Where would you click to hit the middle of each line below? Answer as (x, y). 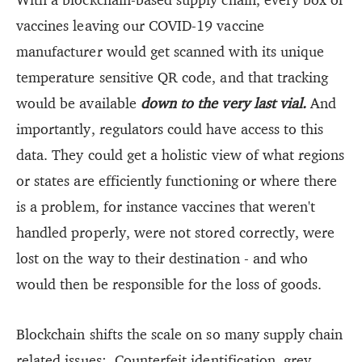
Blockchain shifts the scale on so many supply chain (180, 334)
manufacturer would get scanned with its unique (170, 51)
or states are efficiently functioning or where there (177, 180)
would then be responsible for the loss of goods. (169, 284)
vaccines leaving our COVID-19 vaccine (140, 25)
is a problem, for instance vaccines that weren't (166, 206)
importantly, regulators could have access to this (170, 128)
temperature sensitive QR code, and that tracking (173, 77)
